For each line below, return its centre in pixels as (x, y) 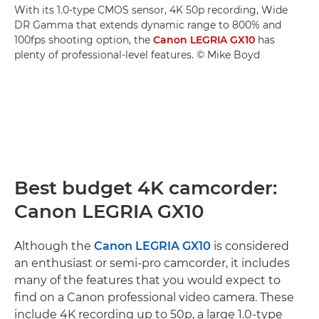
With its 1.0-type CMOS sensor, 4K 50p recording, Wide (151, 10)
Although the (54, 246)
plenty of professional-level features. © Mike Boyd (137, 54)
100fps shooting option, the (84, 40)
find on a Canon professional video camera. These (154, 297)
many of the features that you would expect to (147, 280)
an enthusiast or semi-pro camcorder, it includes (152, 263)
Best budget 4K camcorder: (146, 188)
